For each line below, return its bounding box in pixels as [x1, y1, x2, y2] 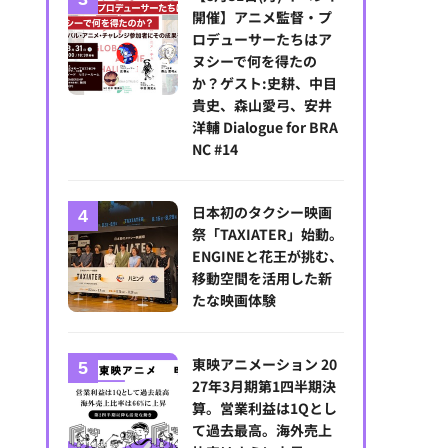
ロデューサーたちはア [192, 29, 333, 50]
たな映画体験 [192, 290, 277, 311]
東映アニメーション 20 [192, 353, 338, 374]
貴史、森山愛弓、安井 [192, 95, 333, 116]
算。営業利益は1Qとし [192, 397, 338, 418]
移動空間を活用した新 [192, 268, 333, 289]
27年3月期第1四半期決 [192, 375, 337, 396]
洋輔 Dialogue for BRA [192, 117, 339, 138]
